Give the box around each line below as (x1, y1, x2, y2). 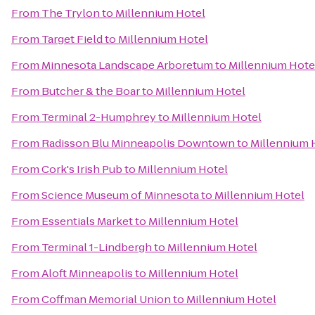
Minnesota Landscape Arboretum (41, 58, 213, 72)
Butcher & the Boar (41, 84, 140, 98)
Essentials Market (41, 214, 133, 229)
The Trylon (41, 6, 100, 20)
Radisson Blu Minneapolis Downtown (41, 136, 235, 150)
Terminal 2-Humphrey (41, 110, 156, 124)
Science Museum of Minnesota (41, 188, 199, 202)
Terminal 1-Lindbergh (41, 240, 152, 255)
